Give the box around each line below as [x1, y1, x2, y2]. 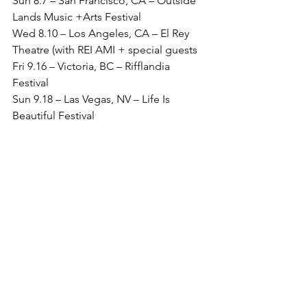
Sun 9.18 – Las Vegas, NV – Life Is [12, 93, 173, 106]
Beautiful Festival [12, 109, 95, 122]
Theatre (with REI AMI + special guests [12, 43, 200, 56]
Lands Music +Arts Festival [12, 10, 141, 23]
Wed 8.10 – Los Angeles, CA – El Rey [12, 27, 192, 40]
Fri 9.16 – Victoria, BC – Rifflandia [12, 60, 173, 73]
